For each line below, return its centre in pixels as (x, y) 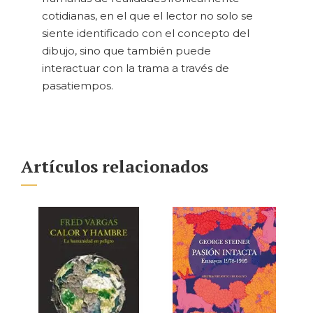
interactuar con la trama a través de (136, 68)
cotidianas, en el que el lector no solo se (147, 16)
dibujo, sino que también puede (126, 51)
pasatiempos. (78, 86)
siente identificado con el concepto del (146, 34)
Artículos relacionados (115, 167)
